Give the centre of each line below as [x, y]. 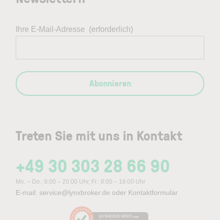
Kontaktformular [153, 192]
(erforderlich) [111, 29]
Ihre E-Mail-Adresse [50, 29]
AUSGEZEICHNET [116, 216]
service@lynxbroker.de [75, 192]
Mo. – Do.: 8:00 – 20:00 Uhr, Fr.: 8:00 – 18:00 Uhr [81, 181]
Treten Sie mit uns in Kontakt [99, 135]
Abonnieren [110, 83]
